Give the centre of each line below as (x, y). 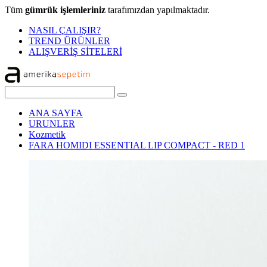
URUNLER (52, 124)
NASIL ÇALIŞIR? (65, 30)
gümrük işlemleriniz (65, 10)
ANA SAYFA (56, 113)
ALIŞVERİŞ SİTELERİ (75, 52)
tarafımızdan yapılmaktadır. (158, 10)
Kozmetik (47, 134)
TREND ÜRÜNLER (69, 41)
